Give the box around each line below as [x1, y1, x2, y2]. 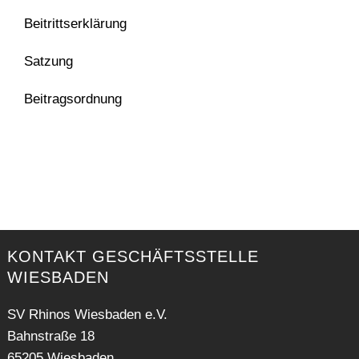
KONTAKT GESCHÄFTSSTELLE [6, 247, 259, 265]
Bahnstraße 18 [6, 328, 95, 344]
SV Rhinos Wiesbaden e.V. [6, 306, 167, 322]
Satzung [24, 53, 73, 69]
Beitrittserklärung [24, 15, 127, 31]
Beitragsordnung [24, 91, 122, 107]
